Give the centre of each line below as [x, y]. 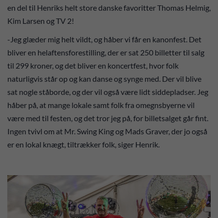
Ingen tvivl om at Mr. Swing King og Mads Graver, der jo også [107, 131]
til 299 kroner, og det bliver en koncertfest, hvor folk [93, 65]
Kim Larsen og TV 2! [41, 20]
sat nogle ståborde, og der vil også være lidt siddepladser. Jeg [108, 92]
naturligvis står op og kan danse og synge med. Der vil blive [104, 79]
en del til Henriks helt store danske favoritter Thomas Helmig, [109, 7]
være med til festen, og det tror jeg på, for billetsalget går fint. [108, 118]
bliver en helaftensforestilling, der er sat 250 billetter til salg [106, 52]
